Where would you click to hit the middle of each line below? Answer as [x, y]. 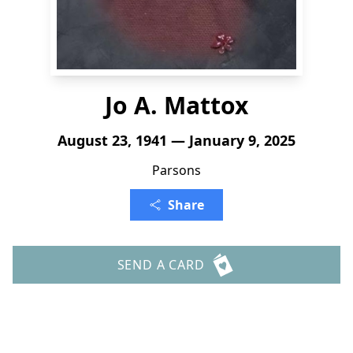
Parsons [176, 170]
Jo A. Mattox [176, 105]
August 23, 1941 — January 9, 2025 [176, 140]
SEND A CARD [161, 265]
